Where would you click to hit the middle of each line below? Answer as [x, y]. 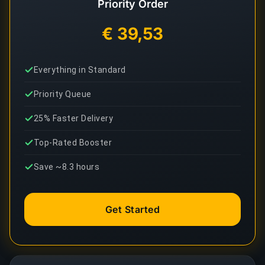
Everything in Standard [80, 70]
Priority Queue [63, 94]
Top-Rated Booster [73, 143]
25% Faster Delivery [74, 118]
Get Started [132, 209]
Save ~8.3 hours [67, 167]
